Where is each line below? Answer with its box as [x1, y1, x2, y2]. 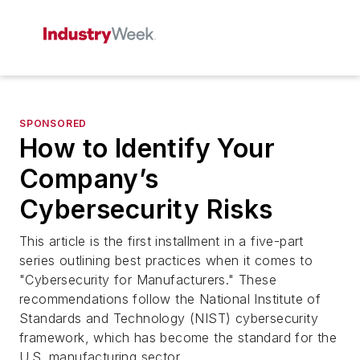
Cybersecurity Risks [19, 194, 273, 225]
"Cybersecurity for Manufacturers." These [19, 272, 276, 288]
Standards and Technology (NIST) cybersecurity [19, 310, 318, 326]
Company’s [19, 163, 159, 194]
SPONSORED [19, 117, 88, 129]
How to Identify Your [19, 133, 275, 164]
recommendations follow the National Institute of [19, 291, 321, 307]
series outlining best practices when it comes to [19, 252, 313, 268]
